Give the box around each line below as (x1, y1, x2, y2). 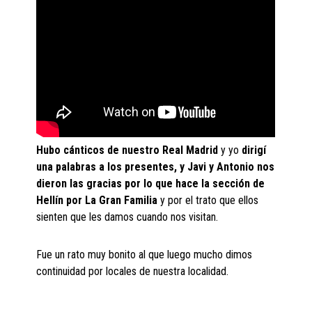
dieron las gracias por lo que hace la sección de (36, 177, 265, 191)
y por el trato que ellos (157, 194, 259, 208)
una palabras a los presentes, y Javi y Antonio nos (36, 160, 275, 174)
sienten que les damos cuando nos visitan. (36, 210, 219, 224)
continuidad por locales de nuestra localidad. (36, 265, 229, 279)
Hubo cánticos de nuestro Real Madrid (36, 143, 219, 157)
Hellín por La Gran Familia (36, 194, 158, 208)
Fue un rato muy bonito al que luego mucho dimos (36, 248, 253, 262)
